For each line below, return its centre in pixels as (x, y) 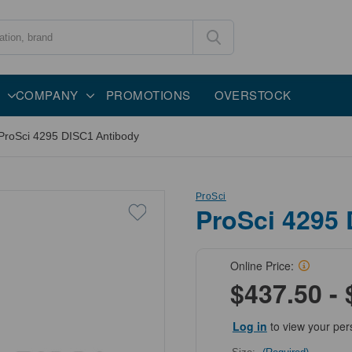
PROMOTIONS (148, 94)
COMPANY (47, 94)
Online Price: (262, 265)
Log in (249, 326)
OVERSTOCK (253, 94)
